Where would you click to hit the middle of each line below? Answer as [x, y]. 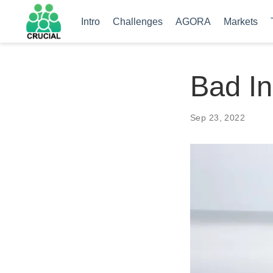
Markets [240, 21]
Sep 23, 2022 [218, 117]
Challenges [137, 21]
